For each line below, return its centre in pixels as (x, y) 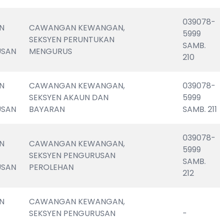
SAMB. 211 (200, 109)
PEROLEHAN (52, 167)
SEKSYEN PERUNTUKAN (72, 40)
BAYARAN (47, 109)
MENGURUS (51, 51)
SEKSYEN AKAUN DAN (69, 97)
